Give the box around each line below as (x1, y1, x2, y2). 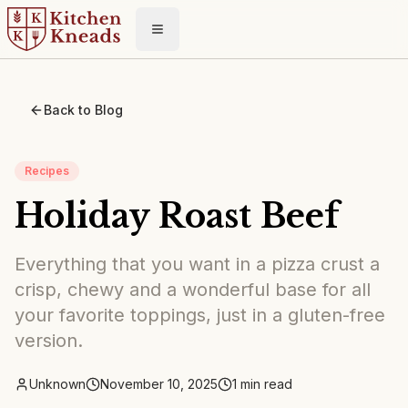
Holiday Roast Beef (15, 196, 339, 237)
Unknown (29, 376, 86, 392)
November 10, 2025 (100, 376, 218, 392)
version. (15, 330, 83, 352)
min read (237, 376, 292, 392)
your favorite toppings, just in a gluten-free (15, 304, 385, 326)
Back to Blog (44, 102, 123, 117)
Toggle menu (156, 28, 240, 45)
